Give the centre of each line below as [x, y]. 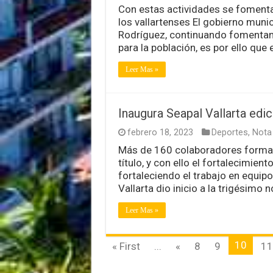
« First [126, 246]
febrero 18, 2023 [160, 132]
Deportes [229, 132]
